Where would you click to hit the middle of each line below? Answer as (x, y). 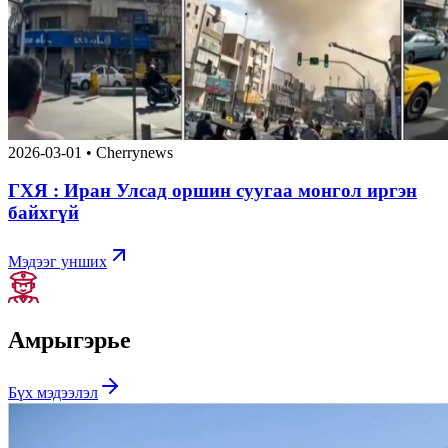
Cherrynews (134, 152)
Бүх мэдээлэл (53, 392)
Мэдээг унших (57, 261)
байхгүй (43, 213)
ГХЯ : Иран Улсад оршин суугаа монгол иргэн (212, 191)
